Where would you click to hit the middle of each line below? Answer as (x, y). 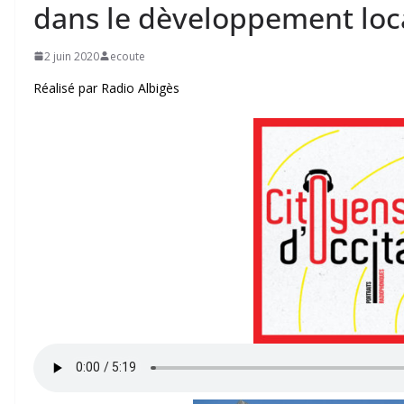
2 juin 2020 (72, 56)
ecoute (128, 56)
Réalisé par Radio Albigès (106, 87)
